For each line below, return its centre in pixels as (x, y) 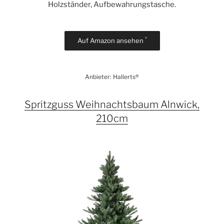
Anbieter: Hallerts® (112, 76)
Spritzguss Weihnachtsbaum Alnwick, (112, 104)
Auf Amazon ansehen (111, 40)
